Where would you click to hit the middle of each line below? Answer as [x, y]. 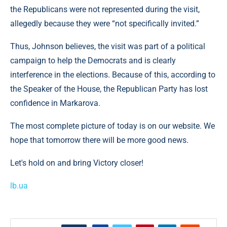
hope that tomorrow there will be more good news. [99, 140]
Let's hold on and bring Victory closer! [77, 163]
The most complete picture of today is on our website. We [112, 126]
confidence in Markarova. [55, 103]
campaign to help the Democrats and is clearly [93, 61]
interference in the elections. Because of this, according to [113, 75]
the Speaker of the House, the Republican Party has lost [109, 89]
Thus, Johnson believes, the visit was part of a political [108, 46]
